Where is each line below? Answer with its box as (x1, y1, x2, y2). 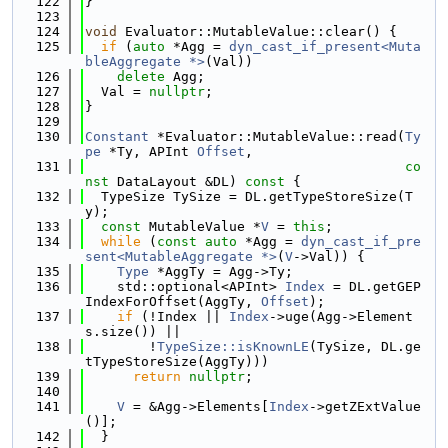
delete (117, 69, 165, 84)
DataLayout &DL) (109, 174, 237, 189)
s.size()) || (85, 324, 181, 339)
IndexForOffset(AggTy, (85, 294, 261, 309)
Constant (85, 129, 149, 144)
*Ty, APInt (101, 144, 197, 159)
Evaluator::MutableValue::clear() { (117, 24, 397, 39)
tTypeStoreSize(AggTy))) (85, 354, 269, 369)
